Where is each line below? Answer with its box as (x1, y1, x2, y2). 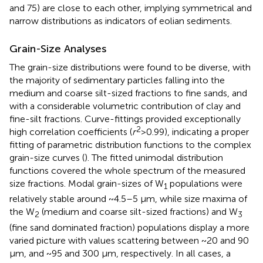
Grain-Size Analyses (9, 42, 106, 56)
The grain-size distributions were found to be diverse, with (9, 62, 251, 73)
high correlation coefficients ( (9, 126, 132, 138)
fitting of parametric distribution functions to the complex (9, 139, 251, 151)
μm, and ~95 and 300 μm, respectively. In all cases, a (9, 247, 231, 259)
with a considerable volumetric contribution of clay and (9, 100, 241, 112)
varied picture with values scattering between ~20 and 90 (9, 234, 249, 246)
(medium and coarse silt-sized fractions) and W (39, 206, 238, 218)
